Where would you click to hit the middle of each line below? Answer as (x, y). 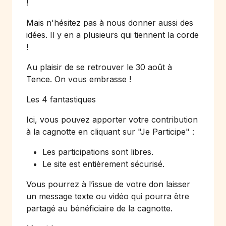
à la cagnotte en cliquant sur (82, 132)
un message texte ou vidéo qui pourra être (108, 196)
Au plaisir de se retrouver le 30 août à (99, 67)
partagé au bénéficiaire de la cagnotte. (99, 208)
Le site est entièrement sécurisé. (103, 164)
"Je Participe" (164, 132)
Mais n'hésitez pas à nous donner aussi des (110, 23)
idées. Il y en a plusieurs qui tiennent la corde (112, 35)
